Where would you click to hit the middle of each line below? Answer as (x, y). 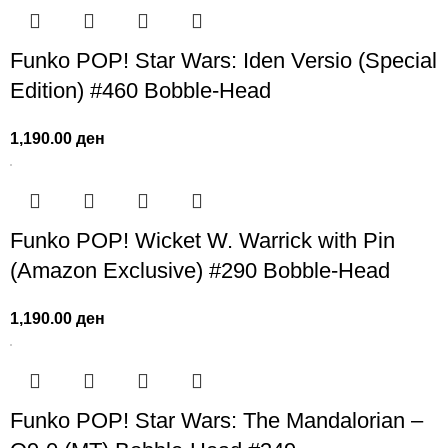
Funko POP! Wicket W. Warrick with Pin (203, 241)
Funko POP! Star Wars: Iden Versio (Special (224, 61)
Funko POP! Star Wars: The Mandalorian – (217, 421)
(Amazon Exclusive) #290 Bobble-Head (200, 271)
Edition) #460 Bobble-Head (141, 91)
